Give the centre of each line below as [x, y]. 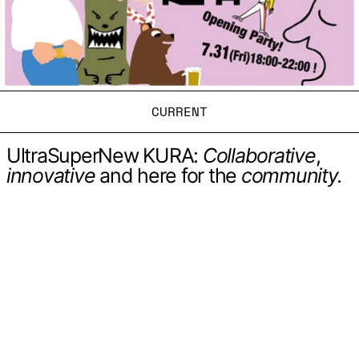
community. [292, 175]
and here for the [168, 175]
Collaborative [259, 155]
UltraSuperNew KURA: [105, 155]
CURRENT [179, 111]
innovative [51, 175]
